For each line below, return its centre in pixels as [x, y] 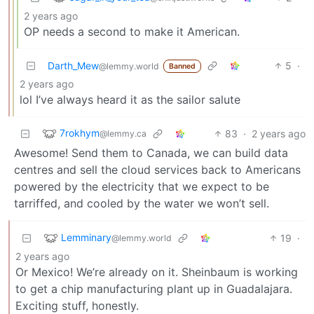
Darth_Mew [73, 65]
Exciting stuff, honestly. [77, 305]
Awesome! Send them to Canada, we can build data [151, 152]
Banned [182, 66]
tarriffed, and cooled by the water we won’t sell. [142, 203]
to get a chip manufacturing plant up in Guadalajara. [154, 288]
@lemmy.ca [123, 133]
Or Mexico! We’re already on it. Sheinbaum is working [157, 272]
